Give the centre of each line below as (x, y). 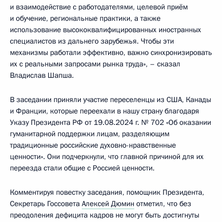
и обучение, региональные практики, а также (85, 18)
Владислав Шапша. (42, 75)
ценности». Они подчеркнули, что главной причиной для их (107, 157)
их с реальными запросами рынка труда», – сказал (95, 64)
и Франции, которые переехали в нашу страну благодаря (105, 111)
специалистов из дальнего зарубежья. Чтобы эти (92, 41)
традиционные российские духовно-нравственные (93, 145)
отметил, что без (163, 204)
